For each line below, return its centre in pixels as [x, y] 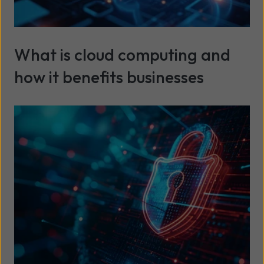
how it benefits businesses [109, 77]
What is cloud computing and [122, 54]
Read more [42, 111]
